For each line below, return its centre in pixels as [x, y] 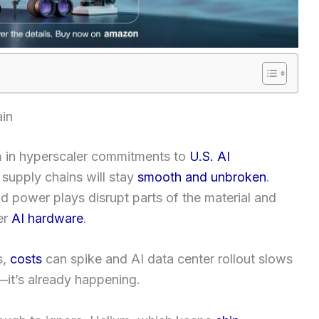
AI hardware [47, 218]
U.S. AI [210, 156]
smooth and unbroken [202, 177]
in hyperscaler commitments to [96, 156]
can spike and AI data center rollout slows [167, 259]
